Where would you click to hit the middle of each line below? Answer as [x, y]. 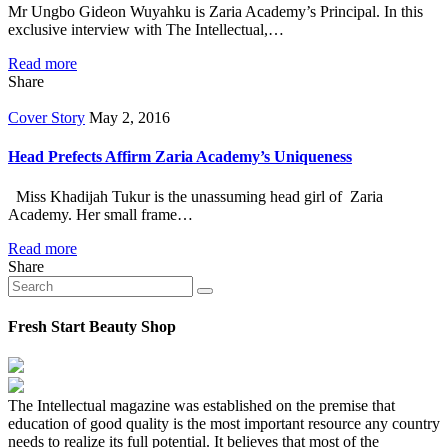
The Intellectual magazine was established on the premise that [201, 406]
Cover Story [46, 118]
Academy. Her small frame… [100, 214]
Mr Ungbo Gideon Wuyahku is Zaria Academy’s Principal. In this [215, 12]
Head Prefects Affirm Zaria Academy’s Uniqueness [180, 157]
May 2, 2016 [129, 118]
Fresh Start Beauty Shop [92, 326]
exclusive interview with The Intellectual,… [146, 30]
